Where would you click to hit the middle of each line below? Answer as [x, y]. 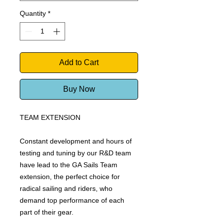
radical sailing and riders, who [66, 188]
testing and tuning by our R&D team [75, 153]
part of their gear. [47, 212]
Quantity [33, 13]
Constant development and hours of [76, 141]
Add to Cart [79, 62]
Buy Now [79, 89]
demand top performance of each [72, 200]
